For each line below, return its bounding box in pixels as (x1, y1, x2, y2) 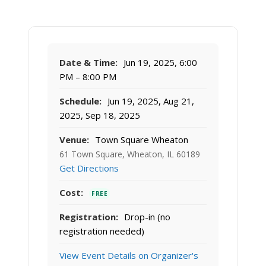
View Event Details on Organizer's (59, 249, 198, 262)
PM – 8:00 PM (59, 71, 116, 83)
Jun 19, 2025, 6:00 (121, 56, 197, 69)
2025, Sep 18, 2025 (59, 109, 140, 122)
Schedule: (59, 95, 102, 107)
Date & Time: (59, 56, 118, 69)
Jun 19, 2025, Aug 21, (105, 95, 194, 107)
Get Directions (59, 162, 119, 175)
